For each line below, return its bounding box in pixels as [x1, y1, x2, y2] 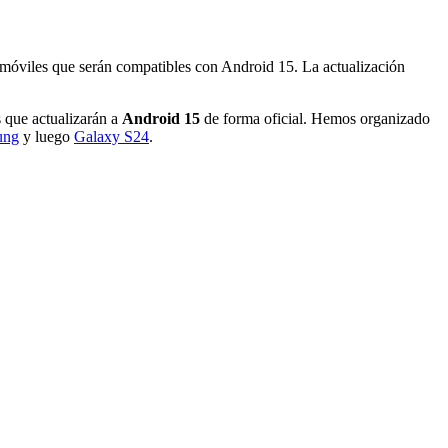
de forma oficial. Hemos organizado [200, 109, 430, 127]
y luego [19, 127, 74, 145]
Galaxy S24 [74, 127, 149, 145]
